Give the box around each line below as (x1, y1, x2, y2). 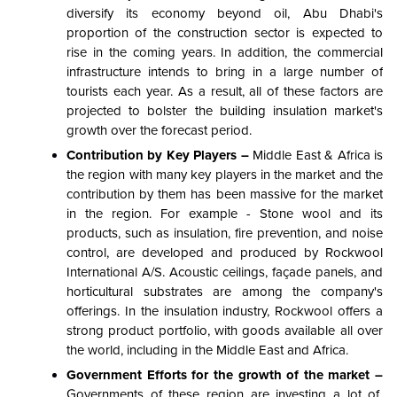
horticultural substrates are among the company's (66, 284, 383, 300)
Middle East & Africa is (248, 147, 384, 163)
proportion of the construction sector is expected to (66, 25, 383, 41)
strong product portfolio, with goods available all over (66, 323, 383, 339)
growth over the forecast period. (66, 122, 252, 138)
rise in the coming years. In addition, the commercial (66, 44, 383, 60)
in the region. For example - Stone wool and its (66, 206, 383, 222)
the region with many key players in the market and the (66, 167, 383, 183)
